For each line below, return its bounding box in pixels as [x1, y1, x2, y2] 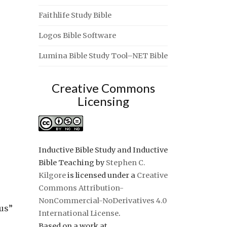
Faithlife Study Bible [39, 11, 111, 20]
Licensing [77, 94, 129, 108]
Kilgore [39, 171, 66, 180]
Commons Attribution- [39, 183, 124, 193]
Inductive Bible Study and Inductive [39, 145, 168, 155]
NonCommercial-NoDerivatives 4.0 [39, 196, 167, 205]
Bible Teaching [39, 158, 94, 167]
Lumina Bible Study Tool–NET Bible [39, 51, 168, 60]
